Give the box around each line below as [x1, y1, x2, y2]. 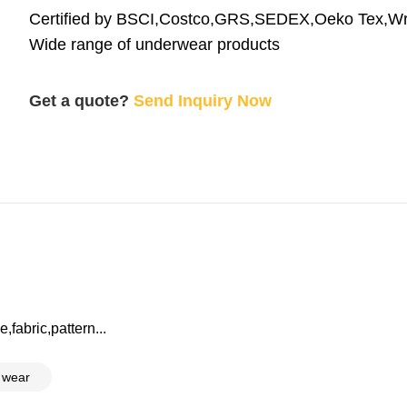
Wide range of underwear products [29, 35, 280, 54]
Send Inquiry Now [134, 92, 272, 110]
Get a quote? [29, 92, 129, 110]
